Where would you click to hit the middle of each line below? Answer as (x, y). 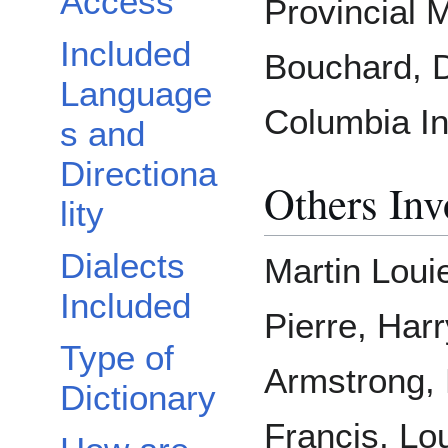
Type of (117, 358)
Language (136, 94)
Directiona (138, 174)
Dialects (122, 266)
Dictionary (138, 398)
